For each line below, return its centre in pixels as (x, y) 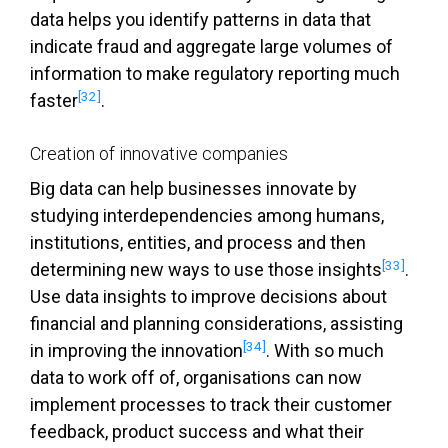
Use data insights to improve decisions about (208, 297)
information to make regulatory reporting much (215, 74)
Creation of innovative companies (159, 154)
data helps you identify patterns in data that (200, 20)
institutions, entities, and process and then (198, 243)
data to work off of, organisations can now (196, 378)
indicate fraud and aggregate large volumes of (211, 47)
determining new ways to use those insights (206, 270)
